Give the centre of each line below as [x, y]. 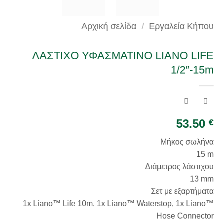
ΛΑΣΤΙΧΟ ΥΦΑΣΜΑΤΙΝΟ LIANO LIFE [123, 56]
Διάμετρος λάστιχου [179, 167]
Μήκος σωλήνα [187, 142]
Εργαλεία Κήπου [181, 26]
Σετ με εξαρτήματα [182, 191]
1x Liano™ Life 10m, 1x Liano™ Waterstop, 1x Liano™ [118, 204]
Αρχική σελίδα [109, 26]
